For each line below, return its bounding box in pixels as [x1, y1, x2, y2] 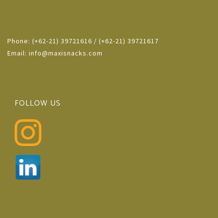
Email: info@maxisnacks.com [7, 49, 103, 57]
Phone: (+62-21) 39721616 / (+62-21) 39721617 [7, 36, 159, 45]
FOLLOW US [15, 97, 61, 110]
